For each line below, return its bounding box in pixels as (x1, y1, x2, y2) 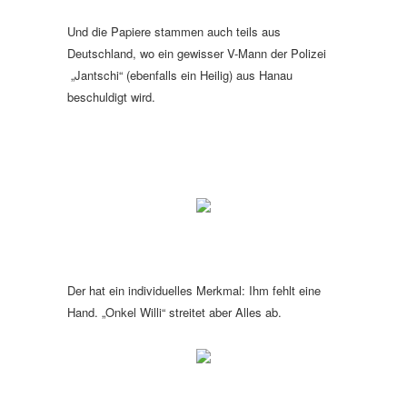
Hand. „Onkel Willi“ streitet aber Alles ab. (67, 303, 282, 321)
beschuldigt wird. (67, 88, 159, 105)
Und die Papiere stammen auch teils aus (67, 23, 281, 40)
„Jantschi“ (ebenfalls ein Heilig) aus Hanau (67, 66, 293, 84)
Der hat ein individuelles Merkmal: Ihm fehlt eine (67, 282, 321, 299)
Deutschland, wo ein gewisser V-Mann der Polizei (67, 45, 326, 62)
